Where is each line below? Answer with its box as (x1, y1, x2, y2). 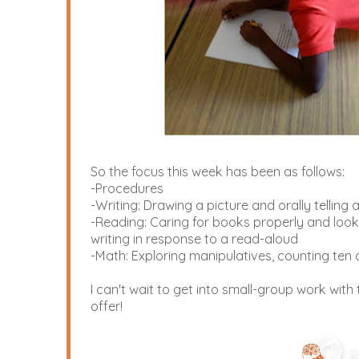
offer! (90, 297, 123, 314)
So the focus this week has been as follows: (90, 163, 345, 179)
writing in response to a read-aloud (90, 230, 298, 247)
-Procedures (90, 179, 163, 196)
